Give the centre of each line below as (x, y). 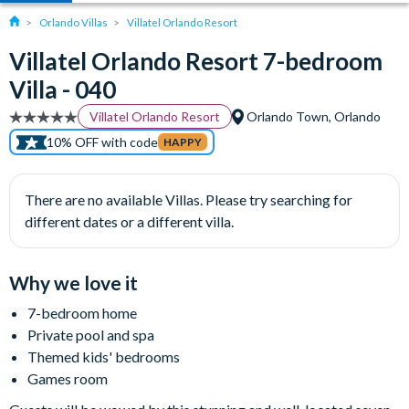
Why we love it (73, 283)
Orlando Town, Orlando (312, 116)
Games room (68, 378)
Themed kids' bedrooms (104, 357)
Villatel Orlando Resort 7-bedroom (196, 61)
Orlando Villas (73, 22)
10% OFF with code (102, 142)
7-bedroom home (82, 313)
